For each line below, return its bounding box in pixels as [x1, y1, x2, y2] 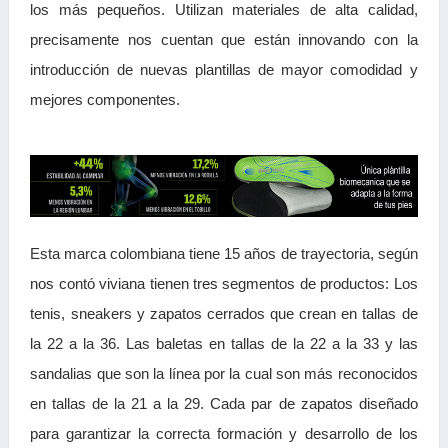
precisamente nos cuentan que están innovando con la [30, 31, 418, 48]
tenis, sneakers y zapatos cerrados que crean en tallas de [30, 304, 418, 322]
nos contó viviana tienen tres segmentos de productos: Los [30, 274, 418, 292]
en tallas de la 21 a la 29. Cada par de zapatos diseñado [30, 394, 418, 412]
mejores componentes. [30, 91, 181, 108]
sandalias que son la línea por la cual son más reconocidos [30, 364, 418, 382]
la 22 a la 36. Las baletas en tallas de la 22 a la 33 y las [30, 334, 418, 352]
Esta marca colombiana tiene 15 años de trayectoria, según [30, 244, 418, 262]
